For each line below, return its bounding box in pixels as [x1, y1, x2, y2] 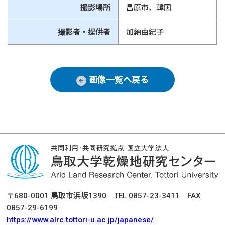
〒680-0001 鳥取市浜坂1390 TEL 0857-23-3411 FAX [7, 191, 201, 200]
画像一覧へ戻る [89, 75, 149, 85]
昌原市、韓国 [126, 3, 172, 12]
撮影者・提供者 [58, 27, 110, 37]
